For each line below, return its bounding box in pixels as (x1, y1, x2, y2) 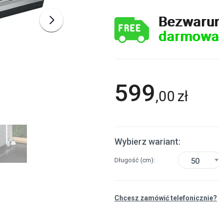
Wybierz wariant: (114, 136, 180, 147)
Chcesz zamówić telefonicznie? (114, 194, 217, 202)
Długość (114, 156, 140, 164)
